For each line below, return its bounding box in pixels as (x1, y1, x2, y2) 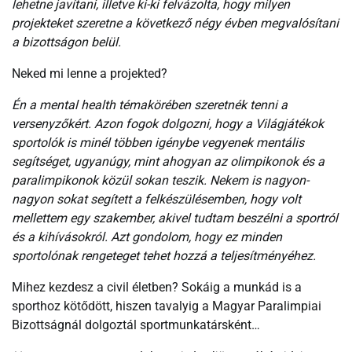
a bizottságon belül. (12, 34, 121, 49)
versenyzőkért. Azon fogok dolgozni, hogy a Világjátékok (12, 115, 324, 131)
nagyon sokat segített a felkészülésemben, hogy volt (12, 191, 301, 207)
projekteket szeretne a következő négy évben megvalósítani (12, 15, 339, 31)
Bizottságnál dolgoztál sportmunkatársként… (12, 317, 260, 332)
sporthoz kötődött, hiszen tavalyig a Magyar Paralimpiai (12, 298, 321, 313)
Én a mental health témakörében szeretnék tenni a (12, 97, 288, 112)
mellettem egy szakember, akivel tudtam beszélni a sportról (12, 210, 338, 225)
